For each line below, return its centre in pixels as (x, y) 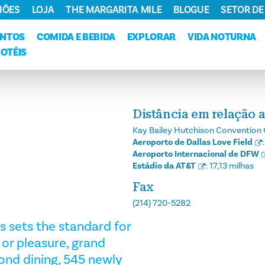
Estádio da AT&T (164, 166)
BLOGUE (191, 9)
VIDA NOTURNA (222, 37)
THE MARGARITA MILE (114, 9)
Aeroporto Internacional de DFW (196, 154)
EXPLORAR (151, 37)
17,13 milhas (232, 166)
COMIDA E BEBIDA (76, 37)
